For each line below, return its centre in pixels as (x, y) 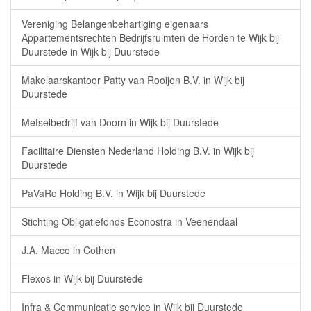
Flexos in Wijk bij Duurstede (82, 278)
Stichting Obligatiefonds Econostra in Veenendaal (129, 221)
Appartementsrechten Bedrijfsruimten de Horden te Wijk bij (150, 37)
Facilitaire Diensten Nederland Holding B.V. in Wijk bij (138, 151)
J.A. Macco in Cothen (68, 250)
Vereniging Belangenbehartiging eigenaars (115, 24)
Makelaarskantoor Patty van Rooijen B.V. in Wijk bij (133, 80)
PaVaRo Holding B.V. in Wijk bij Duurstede (114, 193)
